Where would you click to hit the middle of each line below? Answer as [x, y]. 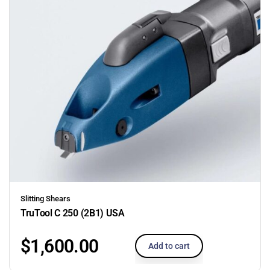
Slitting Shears [46, 198]
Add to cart [169, 246]
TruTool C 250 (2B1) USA [73, 213]
